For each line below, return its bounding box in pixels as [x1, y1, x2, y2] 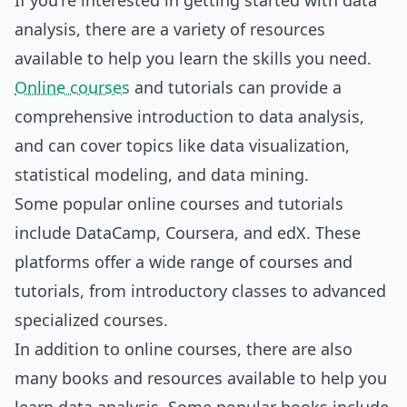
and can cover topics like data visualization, [15, 134, 350, 156]
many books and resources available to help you [15, 367, 387, 389]
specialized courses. [15, 309, 168, 331]
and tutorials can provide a [130, 76, 342, 98]
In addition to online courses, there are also [15, 338, 352, 360]
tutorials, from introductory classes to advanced [15, 280, 386, 302]
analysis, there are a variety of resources [15, 18, 325, 40]
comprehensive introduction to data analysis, [15, 105, 364, 127]
